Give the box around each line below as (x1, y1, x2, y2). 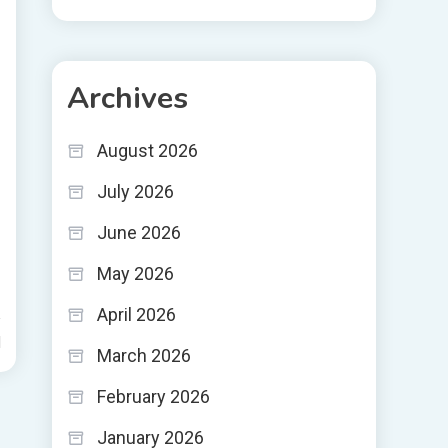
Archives (67, 78, 188, 119)
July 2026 (97, 181, 174, 202)
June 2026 (97, 222, 181, 243)
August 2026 (97, 140, 198, 161)
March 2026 (97, 345, 191, 366)
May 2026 (97, 263, 174, 284)
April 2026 (97, 304, 176, 325)
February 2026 (97, 386, 210, 407)
